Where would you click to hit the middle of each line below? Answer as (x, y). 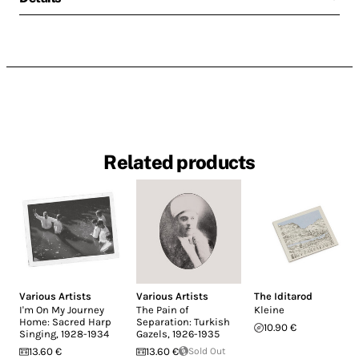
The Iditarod (283, 296)
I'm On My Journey (62, 310)
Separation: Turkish (184, 322)
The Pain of (163, 310)
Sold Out (208, 351)
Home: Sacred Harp (65, 322)
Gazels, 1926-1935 (178, 334)
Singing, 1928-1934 (64, 334)
